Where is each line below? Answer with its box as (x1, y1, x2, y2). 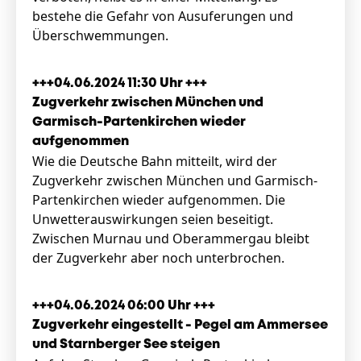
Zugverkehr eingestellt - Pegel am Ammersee (32, 319, 328, 331)
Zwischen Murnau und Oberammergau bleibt (32, 230, 309, 247)
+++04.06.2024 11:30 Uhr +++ (32, 77, 210, 89)
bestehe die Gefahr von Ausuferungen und (32, 7, 293, 25)
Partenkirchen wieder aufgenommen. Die (32, 191, 285, 209)
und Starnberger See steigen (32, 338, 220, 351)
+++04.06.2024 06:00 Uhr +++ (32, 300, 218, 312)
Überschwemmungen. (32, 27, 168, 44)
